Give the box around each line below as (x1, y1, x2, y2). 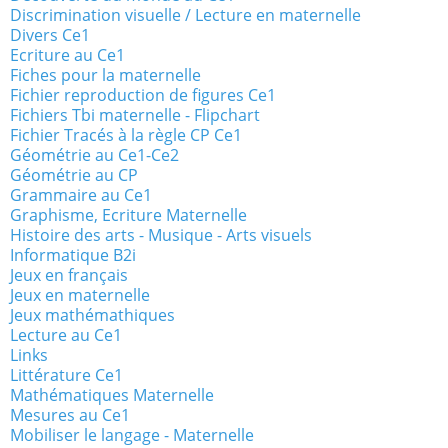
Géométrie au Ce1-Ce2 (10, 144, 179, 167)
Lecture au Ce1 (10, 324, 122, 347)
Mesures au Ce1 (10, 404, 130, 427)
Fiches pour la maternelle (10, 64, 201, 87)
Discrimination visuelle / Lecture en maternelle (10, 4, 361, 27)
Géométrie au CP (10, 164, 138, 187)
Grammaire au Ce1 (10, 184, 152, 207)
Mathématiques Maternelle (10, 384, 214, 407)
